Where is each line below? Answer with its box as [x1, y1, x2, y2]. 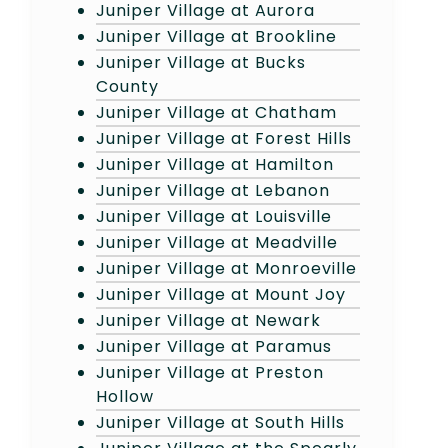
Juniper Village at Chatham [96, 100, 337, 124]
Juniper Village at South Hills [96, 410, 345, 434]
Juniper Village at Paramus [96, 334, 332, 358]
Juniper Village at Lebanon [96, 178, 330, 202]
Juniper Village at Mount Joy [96, 282, 346, 306]
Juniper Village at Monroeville [96, 256, 357, 280]
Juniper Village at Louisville [96, 204, 332, 228]
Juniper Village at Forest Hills [96, 126, 352, 150]
